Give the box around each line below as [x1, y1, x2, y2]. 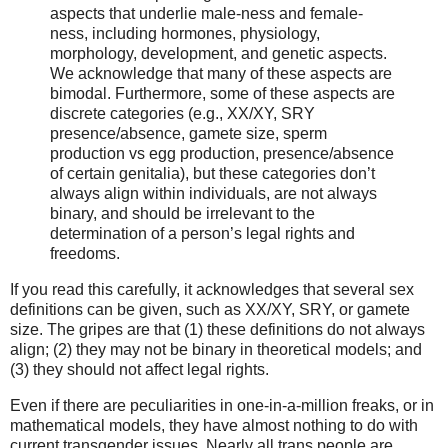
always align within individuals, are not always [50, 184, 377, 202]
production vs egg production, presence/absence [50, 144, 394, 162]
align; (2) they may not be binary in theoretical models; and [10, 340, 422, 358]
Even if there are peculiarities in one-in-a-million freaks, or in [10, 396, 434, 414]
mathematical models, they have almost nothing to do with [10, 416, 418, 434]
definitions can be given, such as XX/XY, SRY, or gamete [10, 300, 410, 318]
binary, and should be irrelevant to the [50, 204, 315, 222]
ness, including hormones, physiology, [50, 24, 320, 42]
